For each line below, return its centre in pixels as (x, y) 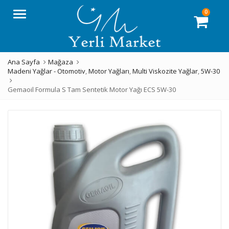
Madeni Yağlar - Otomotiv (47, 71)
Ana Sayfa (24, 62)
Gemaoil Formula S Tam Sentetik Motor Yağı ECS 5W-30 (92, 89)
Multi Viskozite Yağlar (165, 71)
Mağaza (61, 62)
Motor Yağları (109, 71)
